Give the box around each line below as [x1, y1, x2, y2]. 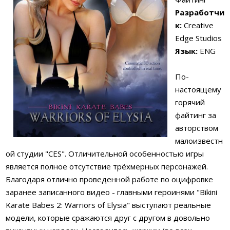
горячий [175, 97, 205, 107]
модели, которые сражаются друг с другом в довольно [6, 213, 210, 223]
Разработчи [175, 7, 224, 17]
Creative [182, 20, 214, 30]
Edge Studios [175, 33, 222, 43]
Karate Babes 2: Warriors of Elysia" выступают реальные [6, 200, 211, 210]
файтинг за [175, 110, 216, 120]
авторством [175, 123, 218, 133]
